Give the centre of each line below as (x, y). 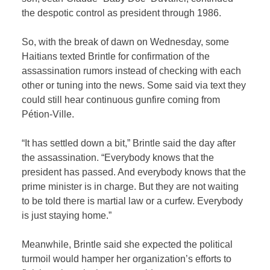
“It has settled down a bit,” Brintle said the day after (129, 143)
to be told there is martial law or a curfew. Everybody (133, 201)
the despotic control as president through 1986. (122, 13)
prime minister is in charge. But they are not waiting (130, 187)
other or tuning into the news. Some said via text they (134, 86)
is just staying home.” (67, 216)
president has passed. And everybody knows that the (134, 172)
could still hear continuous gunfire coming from (121, 100)
